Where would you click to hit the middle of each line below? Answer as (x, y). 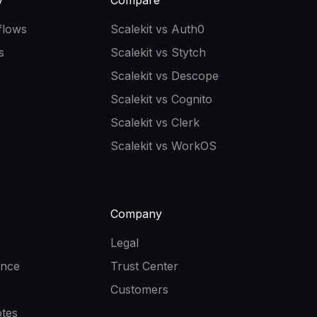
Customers (139, 290)
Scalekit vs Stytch (158, 53)
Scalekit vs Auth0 (157, 29)
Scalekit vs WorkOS (163, 146)
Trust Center (144, 266)
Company (136, 214)
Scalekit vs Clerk (155, 123)
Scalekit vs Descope (165, 76)
